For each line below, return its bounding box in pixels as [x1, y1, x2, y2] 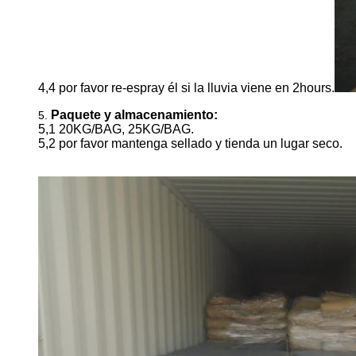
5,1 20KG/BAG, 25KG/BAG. [38, 122, 194, 136]
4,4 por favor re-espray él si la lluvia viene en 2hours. [38, 80, 335, 95]
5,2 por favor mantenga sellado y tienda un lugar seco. [38, 136, 342, 150]
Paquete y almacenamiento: [51, 107, 218, 122]
